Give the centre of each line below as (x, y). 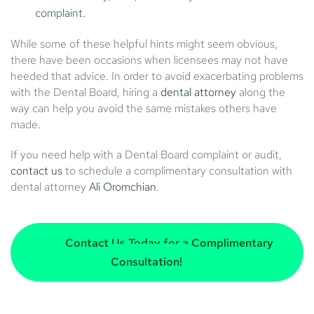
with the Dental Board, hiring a (86, 92)
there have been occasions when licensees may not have (149, 60)
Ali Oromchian (123, 186)
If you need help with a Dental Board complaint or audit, (146, 154)
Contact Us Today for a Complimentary (168, 243)
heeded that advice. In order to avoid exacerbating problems (157, 76)
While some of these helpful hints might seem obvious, (144, 43)
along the (261, 92)
